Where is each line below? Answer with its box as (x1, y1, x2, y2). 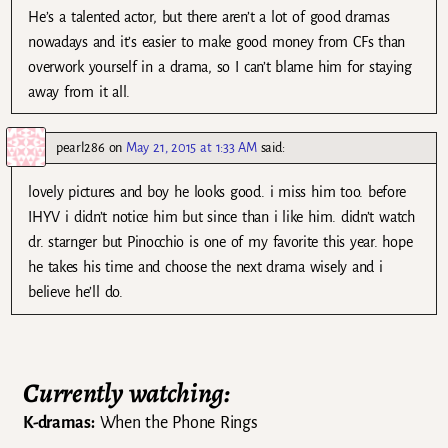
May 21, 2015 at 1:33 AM (126, 140, 257, 156)
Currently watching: (23, 374, 230, 411)
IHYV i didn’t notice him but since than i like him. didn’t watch (28, 209, 415, 226)
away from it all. (28, 84, 131, 101)
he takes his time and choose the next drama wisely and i (28, 259, 383, 276)
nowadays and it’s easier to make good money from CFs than (28, 34, 406, 51)
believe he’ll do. (28, 284, 123, 301)
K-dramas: (23, 414, 95, 433)
